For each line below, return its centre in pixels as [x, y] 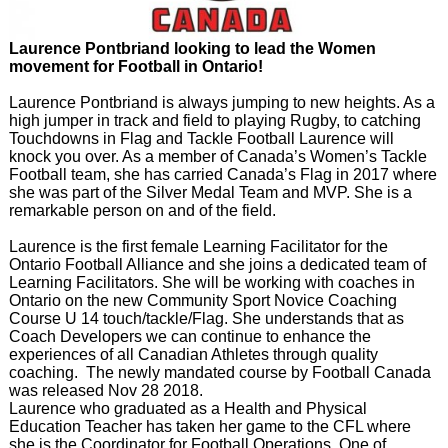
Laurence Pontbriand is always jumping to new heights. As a [221, 103]
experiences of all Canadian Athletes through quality [193, 355]
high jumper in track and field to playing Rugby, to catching [214, 121]
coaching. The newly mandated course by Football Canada [219, 373]
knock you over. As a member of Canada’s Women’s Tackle [217, 157]
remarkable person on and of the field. [142, 211]
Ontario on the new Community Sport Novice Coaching [202, 301]
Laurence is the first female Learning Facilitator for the [198, 247]
